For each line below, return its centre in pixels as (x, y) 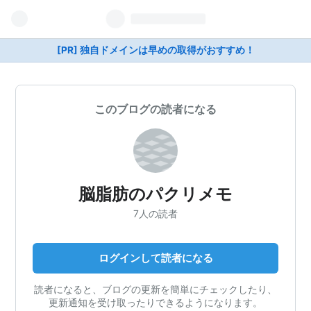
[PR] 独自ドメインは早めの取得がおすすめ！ (155, 50)
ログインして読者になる (155, 258)
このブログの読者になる (155, 109)
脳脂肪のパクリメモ (155, 194)
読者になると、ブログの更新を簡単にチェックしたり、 (155, 289)
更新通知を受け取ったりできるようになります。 (155, 302)
